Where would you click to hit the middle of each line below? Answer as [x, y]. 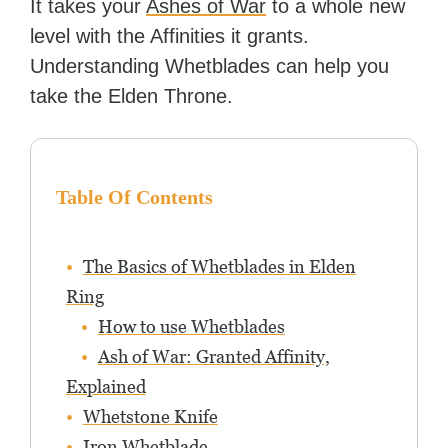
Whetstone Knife [150, 416]
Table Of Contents [134, 196]
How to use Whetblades [191, 326]
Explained [105, 386]
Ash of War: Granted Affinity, [213, 356]
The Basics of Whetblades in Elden [219, 266]
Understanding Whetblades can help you [210, 65]
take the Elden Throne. [132, 95]
